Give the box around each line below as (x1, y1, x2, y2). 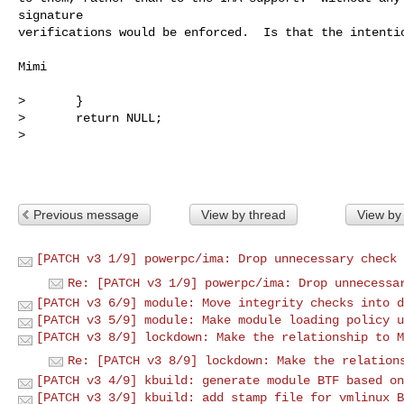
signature (18, 7, 83, 23)
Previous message (33, 207, 139, 222)
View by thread (200, 207, 286, 222)
